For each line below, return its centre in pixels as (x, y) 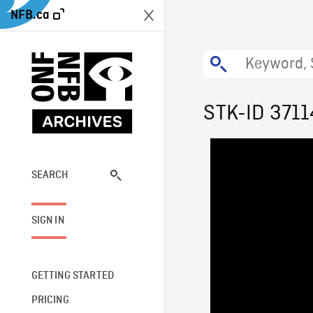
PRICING (50, 300)
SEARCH (50, 175)
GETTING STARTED (73, 276)
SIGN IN (48, 220)
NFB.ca (30, 15)
